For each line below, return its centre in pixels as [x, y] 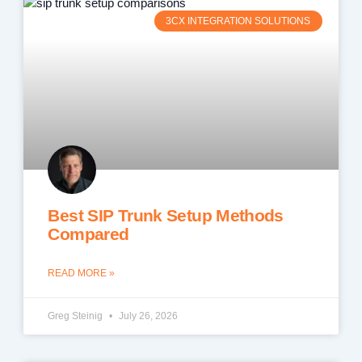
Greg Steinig [77, 316]
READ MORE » [82, 274]
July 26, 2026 [147, 316]
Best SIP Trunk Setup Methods [166, 216]
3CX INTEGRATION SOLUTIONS [238, 21]
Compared [88, 234]
